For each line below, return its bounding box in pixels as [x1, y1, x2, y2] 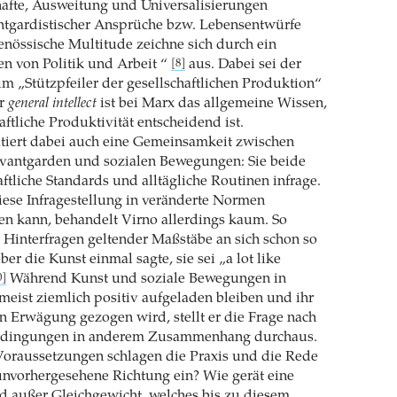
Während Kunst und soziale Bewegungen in [5, 271, 286, 286]
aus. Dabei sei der [184, 57, 301, 72]
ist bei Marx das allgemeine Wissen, [96, 96, 327, 111]
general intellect [7, 96, 97, 111]
